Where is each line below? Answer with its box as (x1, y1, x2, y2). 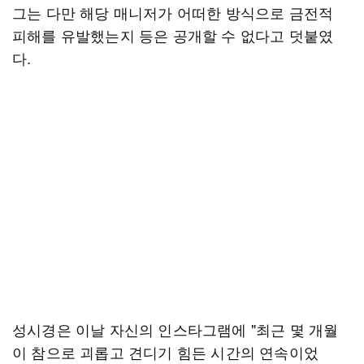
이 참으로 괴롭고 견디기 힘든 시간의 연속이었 (12, 341, 318, 362)
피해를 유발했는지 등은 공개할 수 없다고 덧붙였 (12, 24, 334, 45)
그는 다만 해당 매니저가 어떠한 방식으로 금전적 (12, 2, 334, 23)
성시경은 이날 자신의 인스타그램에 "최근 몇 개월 (12, 318, 339, 340)
